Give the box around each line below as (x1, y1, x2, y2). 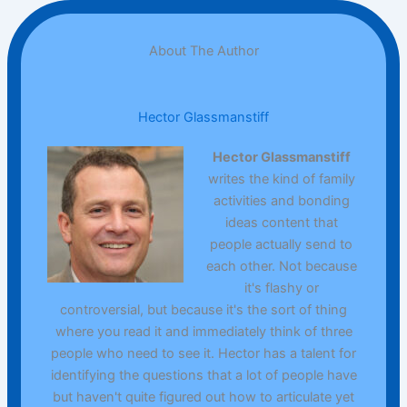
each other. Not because (205, 258, 357, 275)
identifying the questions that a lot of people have (50, 367, 357, 384)
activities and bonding (213, 193, 350, 210)
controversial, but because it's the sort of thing (60, 302, 347, 319)
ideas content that (224, 214, 338, 232)
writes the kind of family (207, 171, 355, 188)
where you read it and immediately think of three (55, 323, 352, 341)
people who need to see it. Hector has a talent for (51, 345, 356, 362)
